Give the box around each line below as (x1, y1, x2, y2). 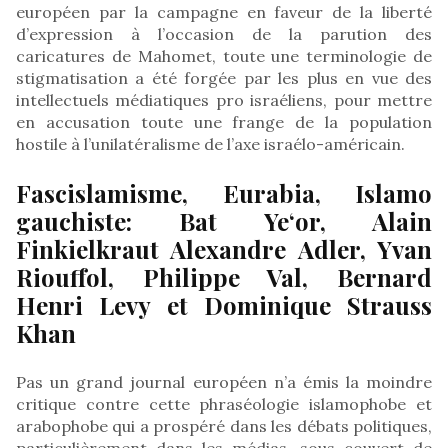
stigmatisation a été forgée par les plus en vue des (16, 67, 432, 88)
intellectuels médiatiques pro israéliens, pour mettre (16, 89, 432, 110)
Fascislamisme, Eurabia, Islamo (16, 176, 432, 209)
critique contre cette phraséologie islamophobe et (16, 393, 432, 414)
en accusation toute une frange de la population (16, 111, 432, 132)
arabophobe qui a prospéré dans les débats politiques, (16, 415, 432, 436)
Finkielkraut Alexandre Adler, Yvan (16, 232, 432, 265)
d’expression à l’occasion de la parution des (16, 23, 432, 44)
